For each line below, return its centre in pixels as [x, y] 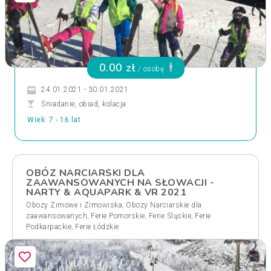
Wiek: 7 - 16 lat [54, 120]
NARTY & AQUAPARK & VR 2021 [106, 192]
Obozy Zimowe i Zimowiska [74, 205]
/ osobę [151, 69]
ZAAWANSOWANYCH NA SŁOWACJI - [120, 183]
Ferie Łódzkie [97, 227]
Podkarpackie [49, 227]
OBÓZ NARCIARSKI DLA [86, 173]
